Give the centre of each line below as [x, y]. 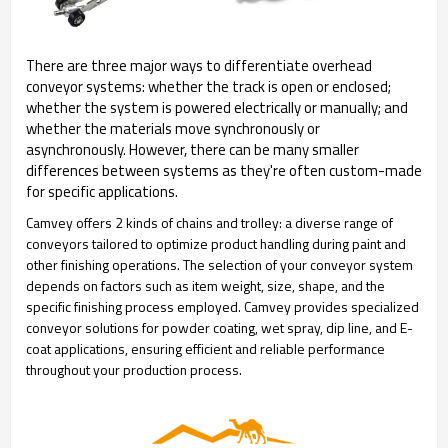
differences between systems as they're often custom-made [224, 170]
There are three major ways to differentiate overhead [199, 65]
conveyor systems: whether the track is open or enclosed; [208, 86]
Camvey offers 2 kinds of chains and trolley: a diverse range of [209, 222]
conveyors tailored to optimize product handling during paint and [216, 243]
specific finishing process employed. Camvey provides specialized [222, 306]
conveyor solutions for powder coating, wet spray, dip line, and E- [219, 327]
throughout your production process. [134, 369]
